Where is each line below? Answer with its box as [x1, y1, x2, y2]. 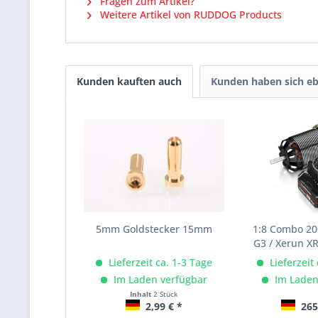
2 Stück [153, 289, 178, 300]
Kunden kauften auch [77, 75, 182, 89]
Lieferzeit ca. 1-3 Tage [105, 256, 212, 270]
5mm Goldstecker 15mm [95, 222, 212, 236]
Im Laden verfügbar [110, 273, 207, 287]
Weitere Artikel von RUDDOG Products [97, 8, 282, 22]
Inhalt [129, 289, 153, 300]
